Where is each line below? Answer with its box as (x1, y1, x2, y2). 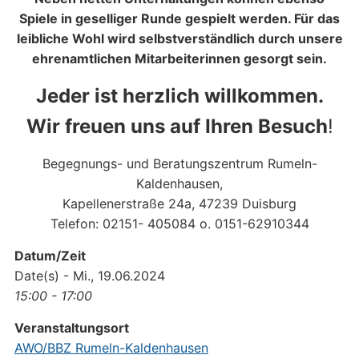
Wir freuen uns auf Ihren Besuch (26, 115, 328, 138)
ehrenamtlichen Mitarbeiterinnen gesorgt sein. (32, 50, 327, 67)
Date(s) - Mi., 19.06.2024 (14, 268, 165, 284)
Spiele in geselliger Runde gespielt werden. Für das (19, 10, 340, 26)
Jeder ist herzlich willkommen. (35, 84, 324, 107)
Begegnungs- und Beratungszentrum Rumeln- (42, 155, 317, 171)
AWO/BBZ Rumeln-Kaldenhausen (14, 340, 208, 356)
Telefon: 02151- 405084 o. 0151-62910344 (50, 216, 309, 232)
